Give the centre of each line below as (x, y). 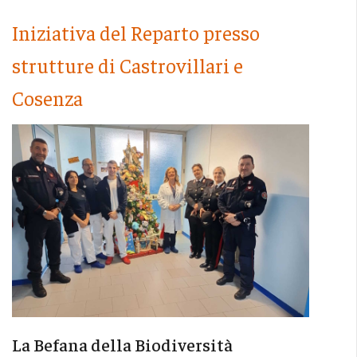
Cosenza (47, 98)
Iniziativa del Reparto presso (135, 33)
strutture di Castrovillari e (127, 65)
